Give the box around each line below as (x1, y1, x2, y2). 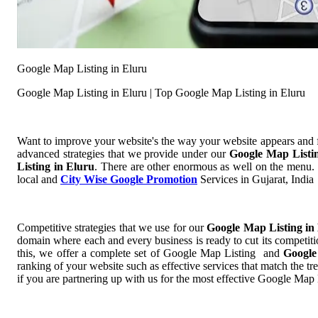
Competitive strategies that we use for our (17, 221, 207, 234)
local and (17, 173, 60, 186)
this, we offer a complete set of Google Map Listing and (17, 247, 283, 260)
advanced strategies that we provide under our (17, 148, 229, 160)
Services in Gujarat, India (197, 173, 314, 186)
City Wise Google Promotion (60, 173, 197, 186)
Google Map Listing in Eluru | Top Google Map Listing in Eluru (17, 87, 305, 99)
